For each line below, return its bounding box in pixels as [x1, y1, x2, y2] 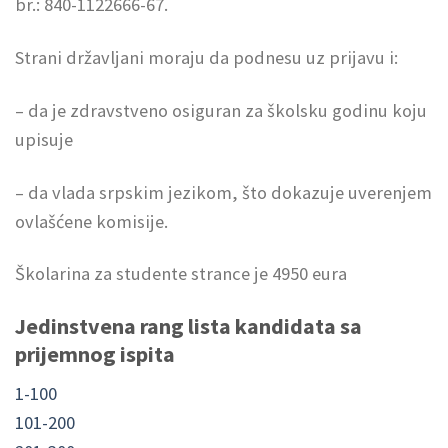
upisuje [15, 127, 73, 151]
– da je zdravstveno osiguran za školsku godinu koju [15, 98, 427, 122]
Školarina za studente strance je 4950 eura [15, 262, 347, 286]
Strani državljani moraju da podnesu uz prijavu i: [15, 45, 398, 69]
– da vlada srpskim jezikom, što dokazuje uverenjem [15, 180, 432, 204]
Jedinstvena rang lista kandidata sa [15, 312, 362, 341]
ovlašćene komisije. [15, 209, 168, 233]
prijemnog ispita [15, 340, 175, 369]
